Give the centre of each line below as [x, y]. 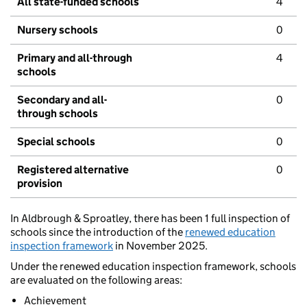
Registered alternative [73, 170]
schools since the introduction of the [98, 232]
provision [40, 184]
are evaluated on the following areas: [96, 280]
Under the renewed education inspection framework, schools [153, 267]
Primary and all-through [75, 58]
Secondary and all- [62, 100]
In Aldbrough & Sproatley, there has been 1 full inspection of [150, 219]
